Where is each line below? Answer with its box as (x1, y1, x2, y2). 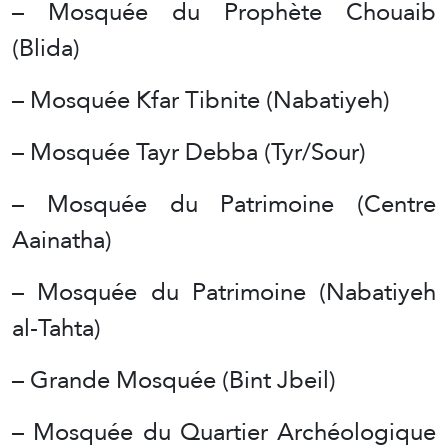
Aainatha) (12, 216, 112, 262)
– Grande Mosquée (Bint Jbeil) (12, 356, 336, 402)
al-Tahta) (12, 304, 101, 350)
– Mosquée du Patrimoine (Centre (12, 180, 436, 226)
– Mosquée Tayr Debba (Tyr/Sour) (12, 128, 366, 174)
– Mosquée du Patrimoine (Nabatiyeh (12, 268, 436, 314)
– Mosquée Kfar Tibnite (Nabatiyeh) (12, 76, 390, 122)
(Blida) (12, 24, 80, 70)
